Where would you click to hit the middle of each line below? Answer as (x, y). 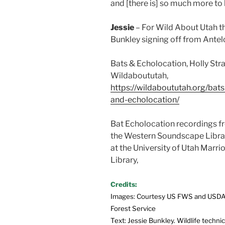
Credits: (124, 185)
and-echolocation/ (145, 100)
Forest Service (133, 209)
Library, (124, 160)
